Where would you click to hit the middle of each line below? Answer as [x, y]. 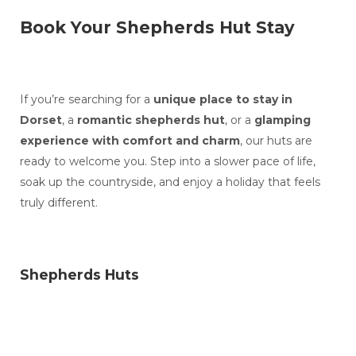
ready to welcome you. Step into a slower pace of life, [167, 161]
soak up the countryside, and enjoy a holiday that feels [170, 182]
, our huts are [276, 140]
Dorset [41, 120]
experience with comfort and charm [130, 140]
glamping [282, 120]
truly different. [58, 202]
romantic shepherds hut [151, 120]
